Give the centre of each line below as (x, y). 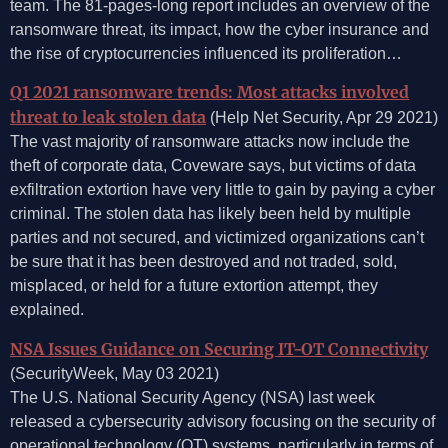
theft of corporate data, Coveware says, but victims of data (213, 166)
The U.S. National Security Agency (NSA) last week (192, 397)
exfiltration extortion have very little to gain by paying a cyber (222, 190)
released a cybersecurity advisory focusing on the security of (222, 421)
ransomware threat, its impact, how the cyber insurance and (219, 30)
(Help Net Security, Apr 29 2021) (322, 118)
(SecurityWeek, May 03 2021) (114, 373)
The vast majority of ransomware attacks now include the (210, 142)
